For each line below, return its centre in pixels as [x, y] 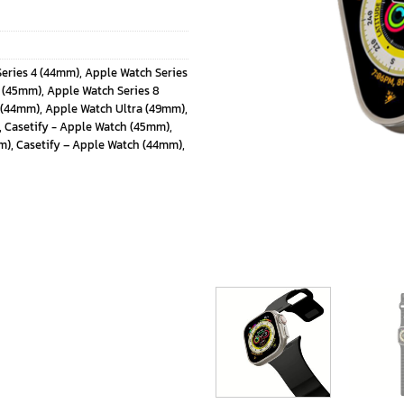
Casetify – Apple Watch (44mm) [99, 144]
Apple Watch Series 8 [103, 90]
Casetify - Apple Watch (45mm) [87, 126]
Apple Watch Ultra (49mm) [115, 108]
